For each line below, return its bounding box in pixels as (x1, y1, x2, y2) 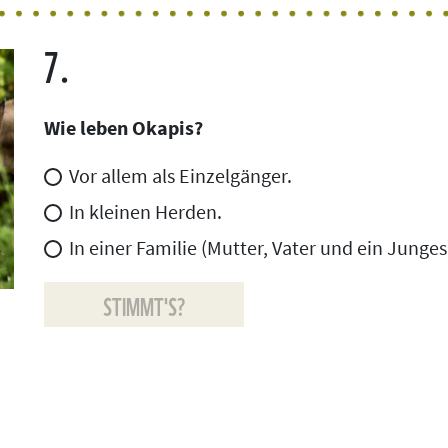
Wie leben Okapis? (44, 115, 203, 141)
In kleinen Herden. (69, 199, 222, 225)
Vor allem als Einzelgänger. (69, 163, 292, 189)
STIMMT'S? (102, 286, 186, 324)
